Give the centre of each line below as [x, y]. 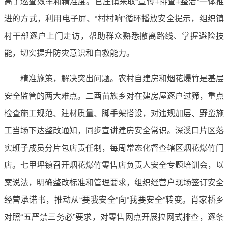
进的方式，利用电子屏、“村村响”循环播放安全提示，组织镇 [114, 18]
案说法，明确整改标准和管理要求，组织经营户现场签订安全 [114, 182]
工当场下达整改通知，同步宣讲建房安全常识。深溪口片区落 [114, 130]
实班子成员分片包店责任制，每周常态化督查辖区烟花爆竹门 [114, 147]
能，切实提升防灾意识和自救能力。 [69, 52]
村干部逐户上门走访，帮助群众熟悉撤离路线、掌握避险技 [114, 35]
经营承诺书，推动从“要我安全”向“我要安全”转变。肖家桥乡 [114, 199]
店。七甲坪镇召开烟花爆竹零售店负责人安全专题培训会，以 [114, 164]
